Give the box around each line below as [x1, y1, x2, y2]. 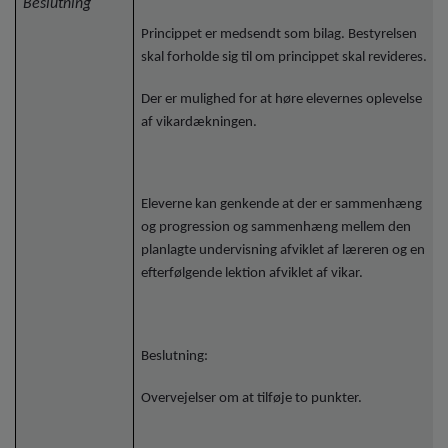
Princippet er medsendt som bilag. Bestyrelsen [141, 26, 418, 42]
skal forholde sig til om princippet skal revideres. [141, 49, 428, 65]
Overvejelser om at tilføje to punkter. [141, 390, 363, 406]
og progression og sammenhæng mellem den [141, 220, 412, 236]
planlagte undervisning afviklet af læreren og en [141, 243, 426, 259]
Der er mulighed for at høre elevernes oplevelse [141, 91, 423, 107]
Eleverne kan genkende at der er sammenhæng [141, 197, 423, 213]
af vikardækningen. [141, 114, 258, 130]
